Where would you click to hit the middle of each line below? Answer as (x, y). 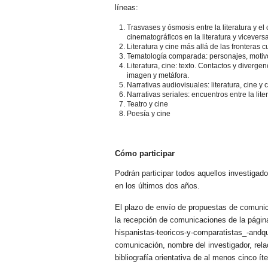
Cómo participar (145, 153)
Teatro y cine (147, 104)
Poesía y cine (149, 113)
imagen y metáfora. (158, 75)
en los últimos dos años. (157, 185)
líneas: (127, 7)
